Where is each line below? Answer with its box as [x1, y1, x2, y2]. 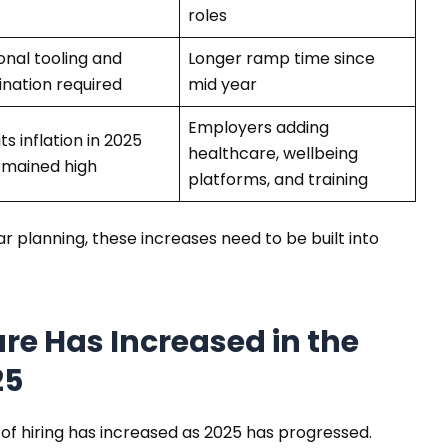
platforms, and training [187, 167, 368, 191]
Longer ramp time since [187, 46, 375, 70]
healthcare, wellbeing [187, 141, 358, 165]
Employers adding [187, 115, 329, 139]
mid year [187, 72, 257, 96]
